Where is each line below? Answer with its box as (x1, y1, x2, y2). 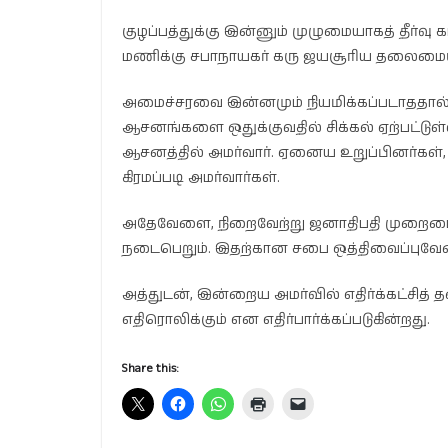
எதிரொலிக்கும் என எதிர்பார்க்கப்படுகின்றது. (122, 310, 430, 330)
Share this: (122, 360, 179, 377)
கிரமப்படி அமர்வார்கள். (122, 168, 280, 188)
